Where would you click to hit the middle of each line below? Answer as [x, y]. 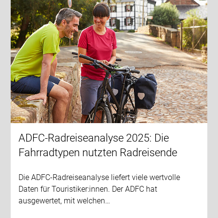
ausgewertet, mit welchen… [64, 200]
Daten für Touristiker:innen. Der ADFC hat [88, 189]
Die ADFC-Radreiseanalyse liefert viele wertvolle [100, 177]
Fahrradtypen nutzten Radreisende [98, 152]
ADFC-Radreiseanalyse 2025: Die [94, 138]
